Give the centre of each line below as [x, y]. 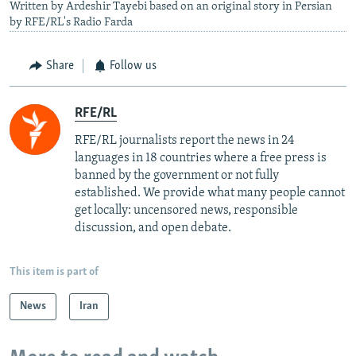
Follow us [133, 66]
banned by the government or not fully [177, 175]
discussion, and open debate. [153, 228]
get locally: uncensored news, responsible [186, 210]
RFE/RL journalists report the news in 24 [184, 140]
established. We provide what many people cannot [210, 193]
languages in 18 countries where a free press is [201, 158]
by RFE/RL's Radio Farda [71, 23]
